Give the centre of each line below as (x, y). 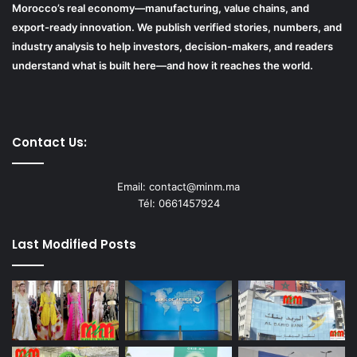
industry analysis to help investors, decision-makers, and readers (173, 46)
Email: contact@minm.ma (178, 186)
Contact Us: (49, 142)
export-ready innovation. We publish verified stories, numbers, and (177, 27)
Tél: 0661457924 (178, 203)
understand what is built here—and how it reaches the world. (163, 65)
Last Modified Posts (74, 244)
